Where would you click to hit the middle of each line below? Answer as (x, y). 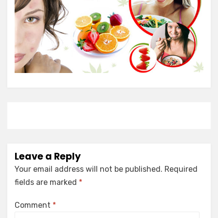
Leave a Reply (48, 157)
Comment (34, 205)
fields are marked (47, 182)
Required (181, 169)
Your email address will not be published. (89, 169)
